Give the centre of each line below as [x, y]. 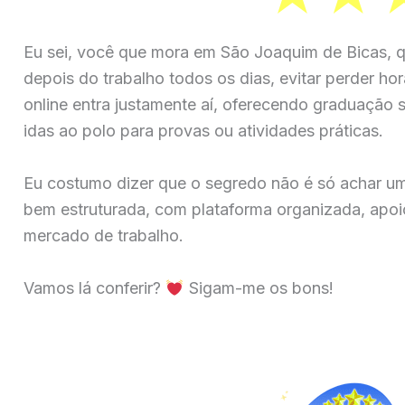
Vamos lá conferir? [94, 287]
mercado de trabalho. [104, 236]
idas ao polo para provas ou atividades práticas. [203, 131]
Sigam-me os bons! [259, 287]
